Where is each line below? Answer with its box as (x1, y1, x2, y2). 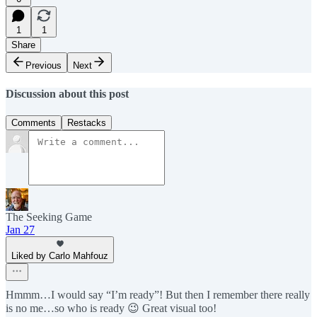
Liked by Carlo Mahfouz (11, 250, 108, 262)
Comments (11, 117, 56, 129)
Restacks (67, 117, 106, 129)
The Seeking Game (6, 211, 92, 224)
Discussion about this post (6, 88, 129, 100)
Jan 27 (6, 224, 35, 236)
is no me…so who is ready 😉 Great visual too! (6, 302, 217, 315)
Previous (25, 59, 62, 71)
